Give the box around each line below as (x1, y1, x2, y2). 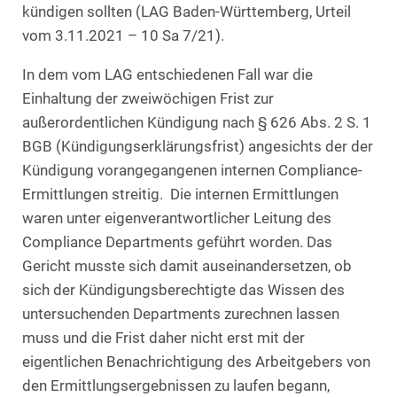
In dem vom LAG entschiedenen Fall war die (22, 66, 313, 84)
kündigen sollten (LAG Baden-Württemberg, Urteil (22, 3, 351, 20)
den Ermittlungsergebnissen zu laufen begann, (22, 378, 330, 395)
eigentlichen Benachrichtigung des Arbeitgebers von (22, 354, 370, 371)
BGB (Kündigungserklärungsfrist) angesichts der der (22, 138, 373, 156)
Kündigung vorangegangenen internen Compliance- (22, 162, 362, 180)
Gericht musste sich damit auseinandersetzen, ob (22, 258, 352, 276)
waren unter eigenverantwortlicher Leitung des (22, 210, 331, 228)
